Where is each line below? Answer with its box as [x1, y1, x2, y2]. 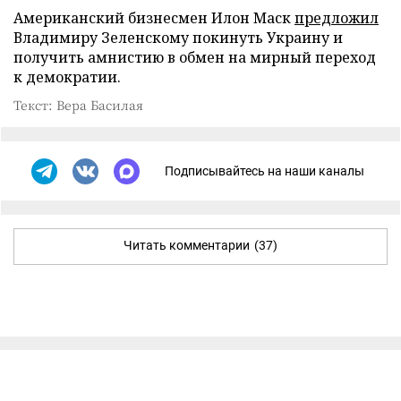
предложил [294, 7, 379, 28]
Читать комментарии [124, 237, 250, 252]
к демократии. [13, 66, 121, 87]
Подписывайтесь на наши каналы [165, 164, 364, 179]
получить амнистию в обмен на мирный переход [13, 47, 376, 67]
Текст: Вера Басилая [13, 95, 143, 114]
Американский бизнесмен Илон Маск [13, 7, 294, 28]
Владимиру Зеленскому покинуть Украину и [13, 27, 343, 47]
